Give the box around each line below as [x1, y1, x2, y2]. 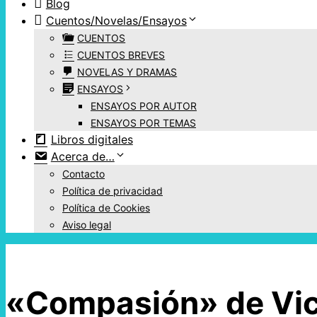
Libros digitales [50, 132, 133, 147]
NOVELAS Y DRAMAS [77, 66, 178, 79]
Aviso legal [62, 219, 111, 231]
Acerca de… [50, 149, 115, 164]
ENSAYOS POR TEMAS [91, 117, 196, 129]
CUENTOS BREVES [77, 49, 166, 62]
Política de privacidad [62, 185, 163, 197]
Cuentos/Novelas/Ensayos [45, 13, 187, 28]
